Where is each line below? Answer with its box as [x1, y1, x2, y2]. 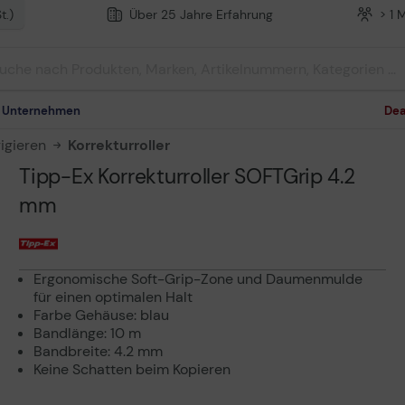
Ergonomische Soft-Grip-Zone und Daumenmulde [33, 269, 363, 288]
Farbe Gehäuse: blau [33, 306, 170, 325]
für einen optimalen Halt [33, 287, 193, 306]
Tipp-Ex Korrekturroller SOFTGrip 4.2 [19, 163, 355, 190]
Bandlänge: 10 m [33, 324, 142, 343]
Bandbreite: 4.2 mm [33, 342, 164, 361]
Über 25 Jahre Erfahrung [129, 6, 274, 23]
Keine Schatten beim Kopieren [33, 360, 231, 379]
